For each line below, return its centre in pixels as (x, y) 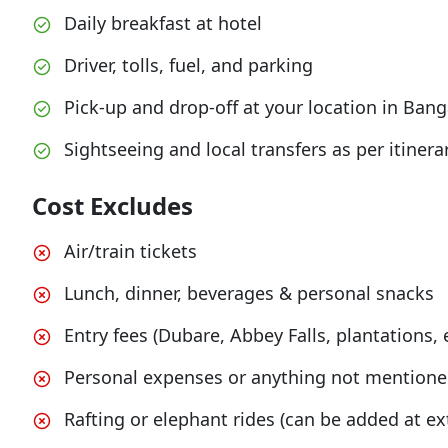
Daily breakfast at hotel (163, 23)
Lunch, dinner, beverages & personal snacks (249, 293)
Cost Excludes (112, 205)
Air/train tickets (130, 251)
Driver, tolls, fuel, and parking (188, 65)
